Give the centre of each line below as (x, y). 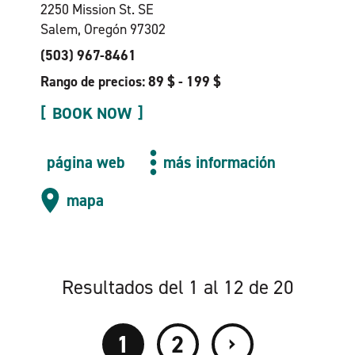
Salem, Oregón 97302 (103, 29)
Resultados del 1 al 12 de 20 (177, 287)
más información (220, 162)
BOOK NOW (92, 113)
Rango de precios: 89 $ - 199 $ (130, 82)
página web (85, 162)
